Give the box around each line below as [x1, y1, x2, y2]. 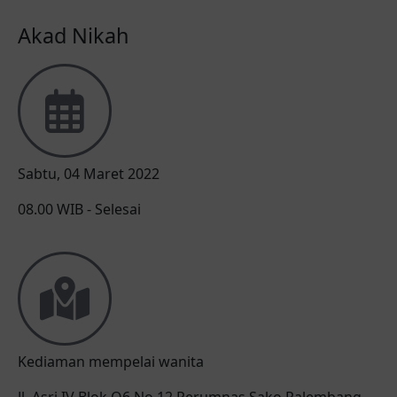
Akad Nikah [18, 21, 129, 50]
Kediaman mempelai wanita [18, 352, 204, 371]
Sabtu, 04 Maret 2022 [18, 164, 160, 183]
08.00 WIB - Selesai [18, 199, 141, 219]
